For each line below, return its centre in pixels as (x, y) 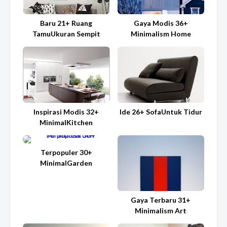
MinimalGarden (66, 163)
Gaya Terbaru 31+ (161, 200)
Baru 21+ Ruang (66, 23)
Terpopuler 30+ (66, 152)
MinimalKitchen (66, 122)
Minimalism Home (161, 34)
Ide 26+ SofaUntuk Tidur (161, 111)
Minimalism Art (161, 210)
